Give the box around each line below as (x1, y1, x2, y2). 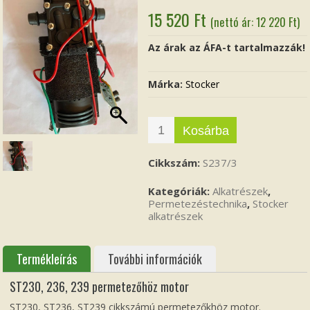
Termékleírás (17, 249, 77, 268)
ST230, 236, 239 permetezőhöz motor (10, 277, 190, 295)
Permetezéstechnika (148, 196, 248, 210)
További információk (108, 249, 203, 268)
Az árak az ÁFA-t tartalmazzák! (148, 40, 306, 54)
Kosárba (182, 123, 229, 138)
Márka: (148, 77, 186, 91)
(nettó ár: (210, 12, 257, 30)
